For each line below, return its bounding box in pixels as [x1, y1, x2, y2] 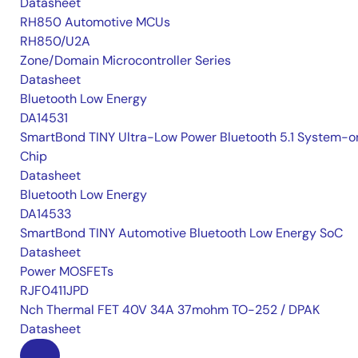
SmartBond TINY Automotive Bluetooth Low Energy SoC [20, 225, 343, 241]
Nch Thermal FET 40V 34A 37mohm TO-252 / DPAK [20, 301, 320, 318]
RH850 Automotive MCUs [20, 14, 170, 30]
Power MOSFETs [20, 263, 113, 280]
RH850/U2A [20, 33, 90, 50]
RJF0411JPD [20, 282, 89, 299]
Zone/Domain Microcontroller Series [20, 52, 231, 69]
